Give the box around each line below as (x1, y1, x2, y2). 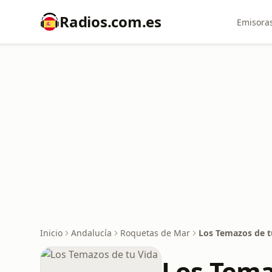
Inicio (40, 227, 63, 239)
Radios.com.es (59, 12, 161, 32)
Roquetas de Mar (120, 227, 190, 239)
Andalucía (71, 227, 112, 239)
